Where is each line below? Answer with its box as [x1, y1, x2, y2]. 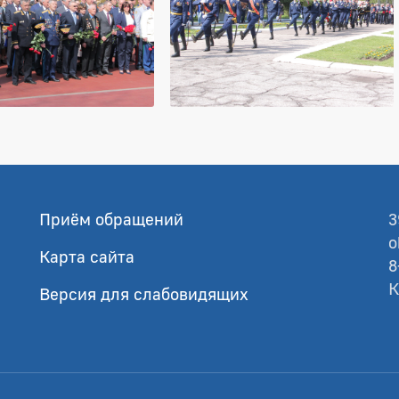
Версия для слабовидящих [38, 283, 248, 305]
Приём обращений [38, 208, 183, 230]
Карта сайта [38, 246, 134, 267]
